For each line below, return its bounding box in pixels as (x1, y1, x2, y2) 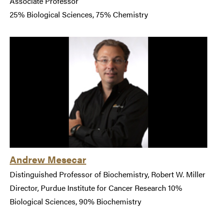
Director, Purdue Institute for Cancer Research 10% (10, 182, 182, 194)
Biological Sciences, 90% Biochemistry (10, 196, 141, 207)
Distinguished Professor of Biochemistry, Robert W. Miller (10, 169, 205, 180)
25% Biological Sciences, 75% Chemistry (10, 8, 148, 20)
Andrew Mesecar (10, 152, 86, 167)
